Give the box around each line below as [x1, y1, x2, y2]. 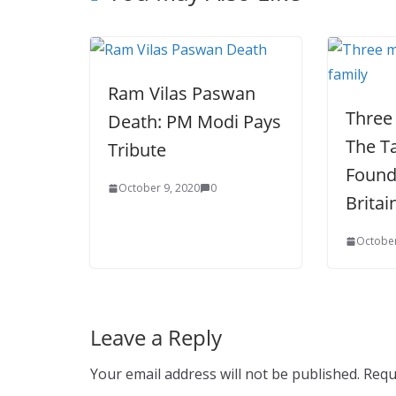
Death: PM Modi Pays [108, 110, 281, 133]
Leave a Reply [90, 323, 222, 352]
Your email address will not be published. [90, 364, 360, 384]
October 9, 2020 [118, 180, 200, 195]
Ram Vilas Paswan [108, 81, 255, 105]
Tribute [108, 138, 166, 162]
